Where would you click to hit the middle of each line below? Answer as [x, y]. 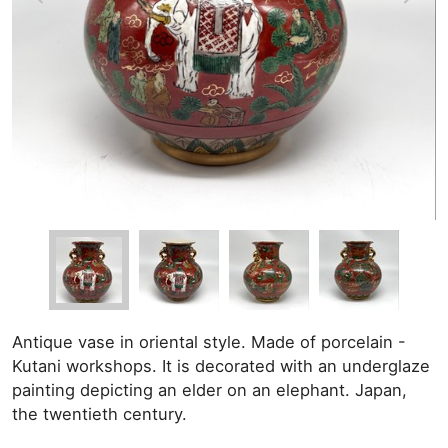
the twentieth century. [99, 414]
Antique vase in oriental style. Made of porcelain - [209, 342]
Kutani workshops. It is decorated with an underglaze [221, 366]
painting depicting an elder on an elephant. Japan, [209, 390]
